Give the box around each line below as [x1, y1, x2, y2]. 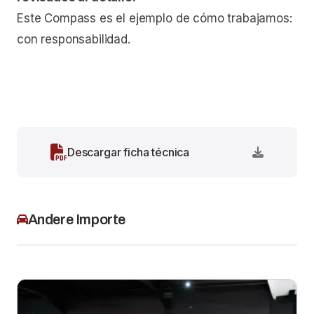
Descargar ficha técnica [67, 145, 190, 160]
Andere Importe [27, 212, 126, 228]
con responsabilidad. [17, 32, 130, 47]
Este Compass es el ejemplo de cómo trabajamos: [17, 11, 292, 26]
